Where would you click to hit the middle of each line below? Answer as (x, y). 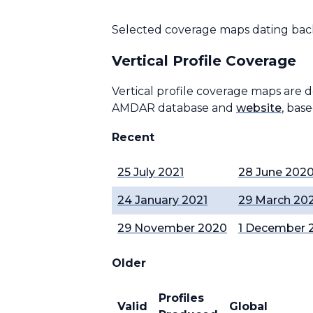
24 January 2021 (162, 200)
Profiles (181, 298)
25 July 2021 (151, 172)
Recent (133, 137)
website (259, 108)
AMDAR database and (174, 108)
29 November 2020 (172, 228)
